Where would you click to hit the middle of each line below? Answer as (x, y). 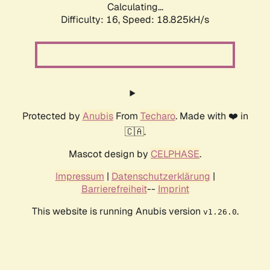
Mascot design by (110, 154)
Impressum (80, 177)
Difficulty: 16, (92, 20)
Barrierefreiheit (114, 189)
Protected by (52, 116)
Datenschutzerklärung (161, 177)
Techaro (158, 116)
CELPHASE (175, 154)
